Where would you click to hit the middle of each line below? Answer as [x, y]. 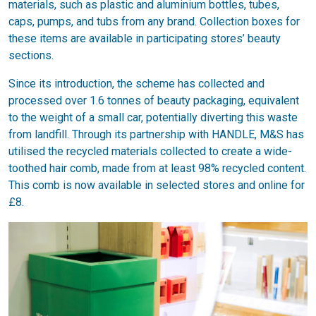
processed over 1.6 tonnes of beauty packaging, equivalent [154, 101]
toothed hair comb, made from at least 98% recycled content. [157, 168]
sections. [31, 55]
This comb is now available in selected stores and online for [157, 185]
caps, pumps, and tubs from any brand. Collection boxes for [154, 22]
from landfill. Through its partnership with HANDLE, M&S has [156, 134]
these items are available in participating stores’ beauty [145, 38]
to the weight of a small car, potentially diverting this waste [153, 117]
